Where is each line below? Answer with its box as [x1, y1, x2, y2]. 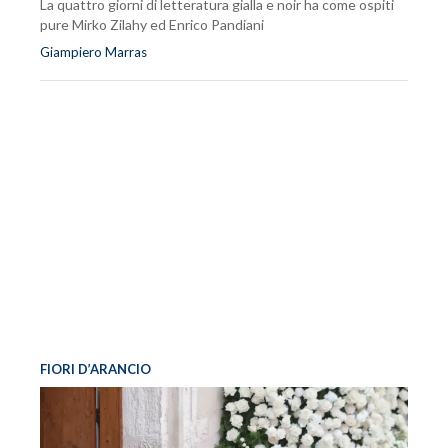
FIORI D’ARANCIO [40, 361, 151, 378]
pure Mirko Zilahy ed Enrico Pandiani [40, 16, 264, 34]
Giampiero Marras [40, 44, 147, 61]
